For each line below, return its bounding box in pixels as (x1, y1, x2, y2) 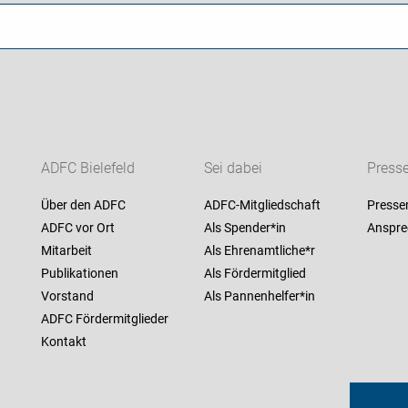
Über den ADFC (40, 198, 126, 213)
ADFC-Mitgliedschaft (203, 198, 321, 213)
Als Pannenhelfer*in (203, 289, 315, 304)
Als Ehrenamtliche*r (203, 243, 315, 259)
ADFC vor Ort (40, 220, 115, 236)
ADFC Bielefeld (40, 159, 135, 178)
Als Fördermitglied (203, 266, 306, 281)
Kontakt (40, 334, 87, 350)
